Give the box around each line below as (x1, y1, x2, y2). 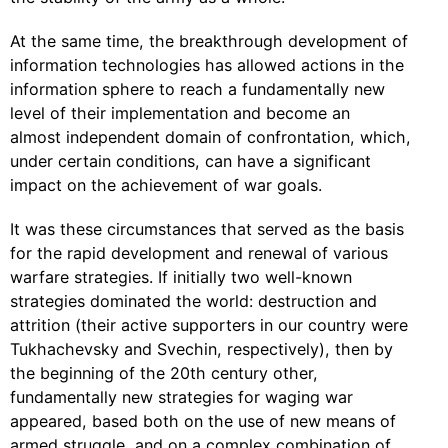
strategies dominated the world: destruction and (10, 291, 377, 311)
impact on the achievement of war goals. (10, 175, 322, 195)
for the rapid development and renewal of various (10, 243, 388, 263)
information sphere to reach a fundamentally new (10, 79, 385, 99)
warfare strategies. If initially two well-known (10, 267, 352, 287)
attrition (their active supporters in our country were (10, 315, 408, 335)
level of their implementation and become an (10, 103, 350, 123)
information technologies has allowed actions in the (10, 55, 404, 75)
